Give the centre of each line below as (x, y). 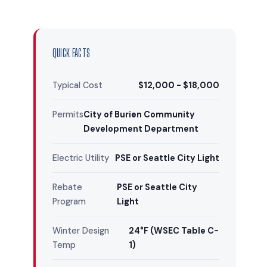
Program (69, 201)
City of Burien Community (139, 114)
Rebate (67, 187)
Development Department (141, 128)
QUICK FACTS (71, 53)
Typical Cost (77, 85)
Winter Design (81, 230)
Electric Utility (81, 158)
